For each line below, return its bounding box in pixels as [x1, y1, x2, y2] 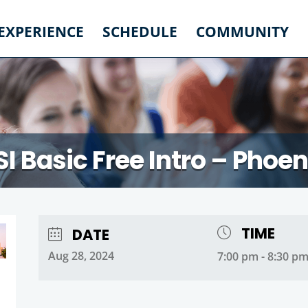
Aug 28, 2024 [47, 247, 114, 263]
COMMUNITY [196, 22, 289, 41]
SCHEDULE [102, 22, 177, 41]
